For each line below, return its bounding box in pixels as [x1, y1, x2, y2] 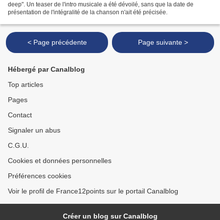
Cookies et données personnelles [8, 157, 111, 165]
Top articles [8, 81, 43, 89]
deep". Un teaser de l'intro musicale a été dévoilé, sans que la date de [8, 1, 193, 8]
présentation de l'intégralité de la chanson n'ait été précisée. [8, 9, 167, 16]
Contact [8, 111, 32, 119]
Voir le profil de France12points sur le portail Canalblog [8, 187, 178, 195]
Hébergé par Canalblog [8, 65, 85, 74]
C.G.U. [8, 141, 29, 150]
